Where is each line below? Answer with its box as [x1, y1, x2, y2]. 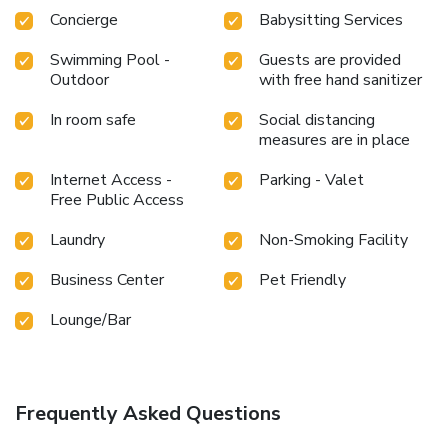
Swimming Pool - [50, 48, 170, 71]
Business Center [50, 268, 164, 291]
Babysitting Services [259, 8, 403, 31]
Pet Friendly [259, 268, 346, 291]
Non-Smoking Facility [259, 228, 408, 251]
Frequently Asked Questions [15, 399, 281, 427]
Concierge [50, 8, 118, 31]
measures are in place [259, 128, 410, 151]
